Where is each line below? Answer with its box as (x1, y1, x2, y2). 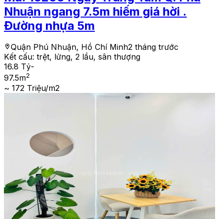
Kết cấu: (4, 52, 37, 62)
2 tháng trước (128, 42, 178, 52)
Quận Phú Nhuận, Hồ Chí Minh (11, 42, 128, 52)
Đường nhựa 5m (4, 18, 95, 33)
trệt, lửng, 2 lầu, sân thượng (37, 52, 140, 62)
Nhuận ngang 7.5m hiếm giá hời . (4, 4, 187, 19)
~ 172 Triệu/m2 (4, 83, 60, 93)
